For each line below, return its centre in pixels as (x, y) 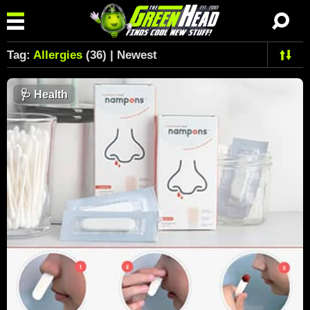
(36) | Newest (120, 55)
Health (49, 94)
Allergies (58, 55)
